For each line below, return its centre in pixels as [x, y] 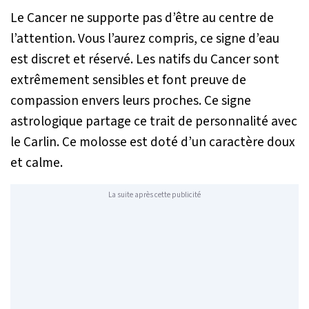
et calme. [37, 163]
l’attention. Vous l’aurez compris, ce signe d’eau [145, 39]
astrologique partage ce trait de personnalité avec [154, 122]
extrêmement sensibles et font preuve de [128, 80]
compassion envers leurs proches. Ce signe [131, 101]
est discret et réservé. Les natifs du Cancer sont [145, 60]
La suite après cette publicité [154, 195]
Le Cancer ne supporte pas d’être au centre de [142, 18]
